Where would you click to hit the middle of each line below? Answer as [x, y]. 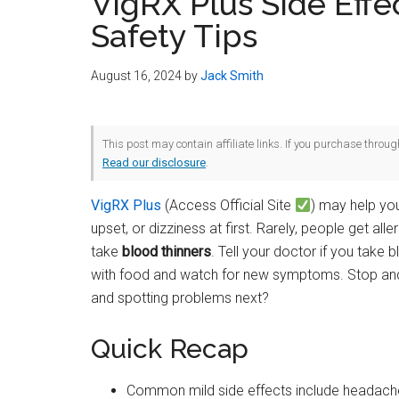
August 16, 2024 [136, 76]
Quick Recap [170, 349]
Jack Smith [232, 76]
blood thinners [167, 252]
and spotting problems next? [180, 298]
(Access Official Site [228, 205]
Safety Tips [174, 36]
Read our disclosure [154, 163]
